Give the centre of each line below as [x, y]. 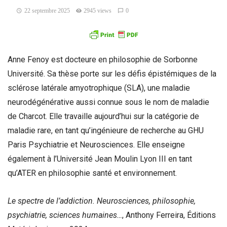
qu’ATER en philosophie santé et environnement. [92, 173]
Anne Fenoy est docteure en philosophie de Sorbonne [103, 60]
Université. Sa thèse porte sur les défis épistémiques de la [112, 74]
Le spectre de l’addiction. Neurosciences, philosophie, [102, 201]
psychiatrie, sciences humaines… [65, 215]
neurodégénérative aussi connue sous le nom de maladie [108, 102]
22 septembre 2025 [47, 11]
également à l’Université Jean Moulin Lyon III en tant [100, 159]
